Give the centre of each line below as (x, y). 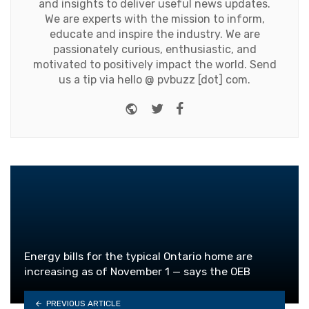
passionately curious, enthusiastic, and (154, 50)
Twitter (186, 107)
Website (163, 107)
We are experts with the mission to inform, (154, 19)
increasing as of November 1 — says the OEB (137, 272)
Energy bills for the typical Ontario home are (138, 257)
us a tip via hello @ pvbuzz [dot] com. (154, 80)
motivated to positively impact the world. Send (154, 65)
